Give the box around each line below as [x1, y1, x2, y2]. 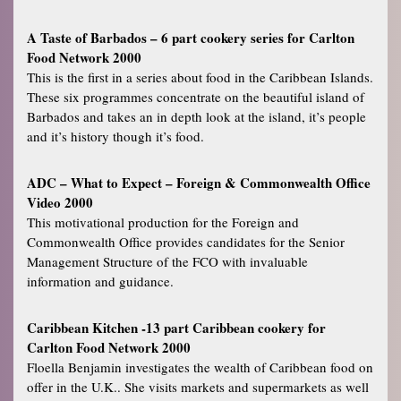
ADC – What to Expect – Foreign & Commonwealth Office [27, 172, 371, 192]
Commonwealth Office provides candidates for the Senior [27, 232, 345, 251]
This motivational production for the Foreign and [27, 212, 299, 231]
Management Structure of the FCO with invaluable [27, 252, 308, 270]
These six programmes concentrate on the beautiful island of [27, 87, 364, 106]
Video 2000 [27, 192, 93, 212]
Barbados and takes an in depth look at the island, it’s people [27, 107, 366, 125]
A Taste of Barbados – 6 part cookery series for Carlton [27, 27, 354, 47]
